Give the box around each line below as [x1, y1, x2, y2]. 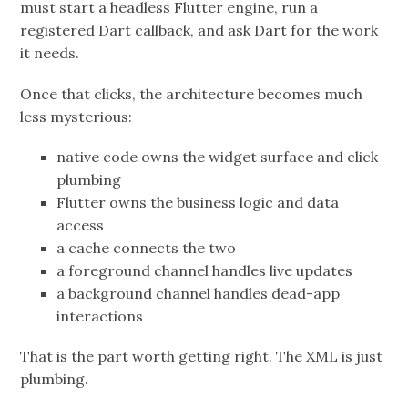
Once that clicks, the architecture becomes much [20, 84, 363, 103]
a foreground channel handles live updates [56, 260, 353, 280]
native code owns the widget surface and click [56, 147, 379, 166]
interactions [56, 306, 144, 325]
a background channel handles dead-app [56, 283, 341, 302]
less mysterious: [20, 107, 133, 126]
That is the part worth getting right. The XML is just [20, 346, 383, 365]
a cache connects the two [56, 238, 237, 257]
